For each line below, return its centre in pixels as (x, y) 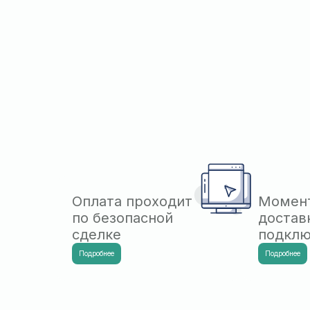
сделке (97, 235)
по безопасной (122, 218)
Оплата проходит (132, 201)
